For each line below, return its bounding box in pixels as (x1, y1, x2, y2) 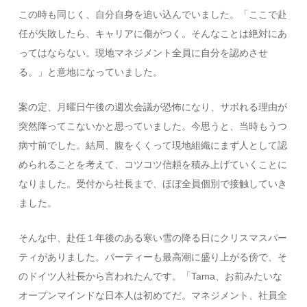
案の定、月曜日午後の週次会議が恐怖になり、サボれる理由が (19, 101, 288, 112)
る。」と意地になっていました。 (19, 66, 163, 77)
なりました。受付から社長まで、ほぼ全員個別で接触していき (19, 178, 288, 189)
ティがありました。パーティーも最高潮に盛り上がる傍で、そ (19, 251, 288, 262)
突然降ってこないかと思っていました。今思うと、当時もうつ (19, 121, 288, 132)
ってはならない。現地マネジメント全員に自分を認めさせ (19, 47, 269, 58)
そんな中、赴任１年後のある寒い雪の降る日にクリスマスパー (19, 232, 288, 243)
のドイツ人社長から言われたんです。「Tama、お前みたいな (19, 271, 283, 282)
